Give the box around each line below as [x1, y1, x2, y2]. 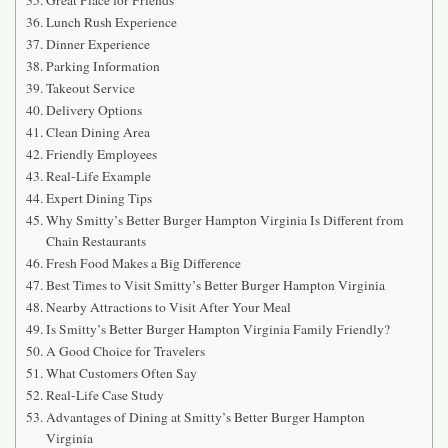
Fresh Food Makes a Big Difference [45, 253, 241, 272]
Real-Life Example [45, 166, 151, 185]
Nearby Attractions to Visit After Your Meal [45, 297, 291, 316]
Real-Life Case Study [45, 385, 164, 404]
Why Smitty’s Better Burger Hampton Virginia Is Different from [45, 210, 404, 229]
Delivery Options [45, 100, 142, 119]
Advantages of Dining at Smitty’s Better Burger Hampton [45, 407, 365, 426]
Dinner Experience [45, 34, 150, 53]
